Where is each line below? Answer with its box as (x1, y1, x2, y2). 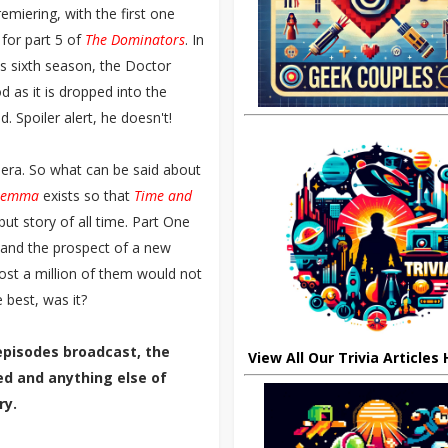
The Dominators (85, 30, 185, 49)
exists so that (39, 186, 134, 205)
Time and (134, 186, 192, 205)
